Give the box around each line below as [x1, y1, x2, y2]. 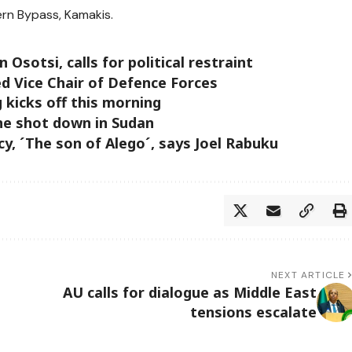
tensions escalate [189, 302, 317, 322]
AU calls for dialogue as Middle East [62, 283, 317, 302]
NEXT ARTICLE [271, 269, 346, 282]
